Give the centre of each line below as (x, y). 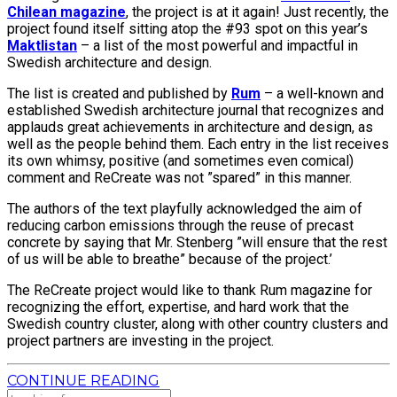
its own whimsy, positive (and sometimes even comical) (180, 160)
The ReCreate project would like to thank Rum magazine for (190, 290)
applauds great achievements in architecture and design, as (190, 127)
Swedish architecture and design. (109, 62)
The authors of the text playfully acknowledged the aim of (185, 208)
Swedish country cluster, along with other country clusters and (198, 323)
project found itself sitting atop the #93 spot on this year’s (187, 28)
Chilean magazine (66, 12)
